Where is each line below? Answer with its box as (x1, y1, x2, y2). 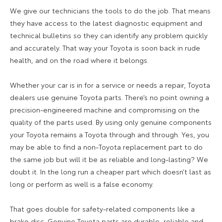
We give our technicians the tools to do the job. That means (10, 5, 211, 15)
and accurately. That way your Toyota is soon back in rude (10, 42, 200, 53)
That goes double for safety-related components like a (10, 203, 195, 214)
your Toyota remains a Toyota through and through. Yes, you (10, 129, 209, 139)
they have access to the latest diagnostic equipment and (10, 17, 202, 28)
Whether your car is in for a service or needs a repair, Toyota (10, 79, 210, 90)
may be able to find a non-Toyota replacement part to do (10, 141, 203, 152)
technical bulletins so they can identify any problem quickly (10, 30, 208, 40)
